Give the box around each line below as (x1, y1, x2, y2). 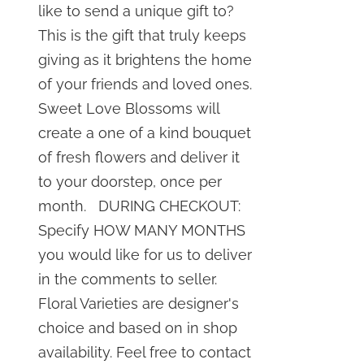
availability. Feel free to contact (38, 344, 252, 361)
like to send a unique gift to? (38, 2, 235, 19)
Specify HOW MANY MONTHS (38, 222, 246, 239)
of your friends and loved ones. (38, 76, 253, 93)
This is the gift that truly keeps (38, 27, 247, 44)
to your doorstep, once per (38, 173, 223, 190)
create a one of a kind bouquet (38, 124, 252, 141)
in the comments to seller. (38, 271, 218, 288)
